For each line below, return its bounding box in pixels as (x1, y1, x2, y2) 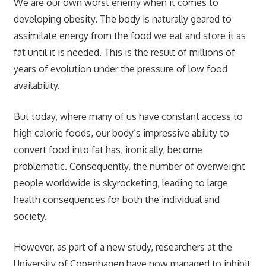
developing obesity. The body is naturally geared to (13, 12, 232, 25)
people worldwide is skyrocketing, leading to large (13, 176, 228, 189)
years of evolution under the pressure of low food (13, 62, 227, 75)
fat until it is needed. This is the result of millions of (13, 46, 235, 58)
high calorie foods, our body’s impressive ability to (13, 126, 229, 139)
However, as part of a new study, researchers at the (13, 240, 232, 253)
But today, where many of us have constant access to (13, 110, 243, 122)
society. (13, 210, 47, 222)
